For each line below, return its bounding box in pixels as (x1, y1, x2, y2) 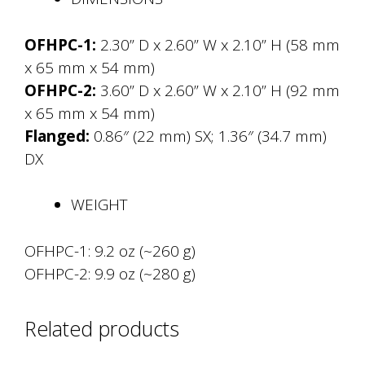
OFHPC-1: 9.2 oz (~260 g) (24, 240, 196, 262)
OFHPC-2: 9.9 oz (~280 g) (24, 262, 196, 284)
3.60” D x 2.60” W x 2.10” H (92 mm (96, 79, 340, 101)
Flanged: (24, 125, 90, 147)
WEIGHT (71, 194, 128, 216)
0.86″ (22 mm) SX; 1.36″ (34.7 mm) (90, 125, 327, 147)
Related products (24, 314, 179, 342)
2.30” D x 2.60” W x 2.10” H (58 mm (96, 33, 340, 55)
